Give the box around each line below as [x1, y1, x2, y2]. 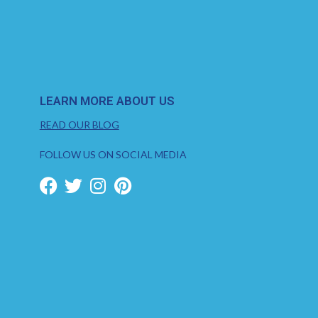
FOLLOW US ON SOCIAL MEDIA [39, 148, 187, 161]
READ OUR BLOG [39, 119, 119, 131]
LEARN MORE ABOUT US [39, 94, 175, 109]
